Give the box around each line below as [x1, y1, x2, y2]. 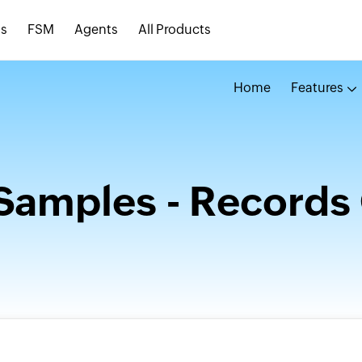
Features [290, 80, 343, 95]
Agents [74, 22, 118, 37]
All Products [138, 22, 211, 37]
